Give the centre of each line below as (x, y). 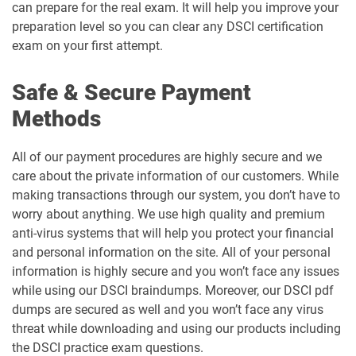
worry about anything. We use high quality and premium (168, 214)
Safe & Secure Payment (132, 93)
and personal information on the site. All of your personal (171, 252)
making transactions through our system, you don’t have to (176, 195)
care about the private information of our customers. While (175, 176)
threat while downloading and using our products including (176, 329)
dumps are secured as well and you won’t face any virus (168, 310)
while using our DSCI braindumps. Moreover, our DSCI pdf (173, 290)
